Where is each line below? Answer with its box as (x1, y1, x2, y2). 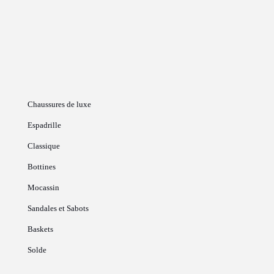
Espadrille (28, 120, 61, 130)
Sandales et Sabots (28, 203, 89, 213)
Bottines (28, 161, 56, 171)
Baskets (28, 224, 53, 234)
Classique (28, 141, 60, 150)
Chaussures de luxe (28, 99, 91, 109)
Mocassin (28, 182, 59, 192)
